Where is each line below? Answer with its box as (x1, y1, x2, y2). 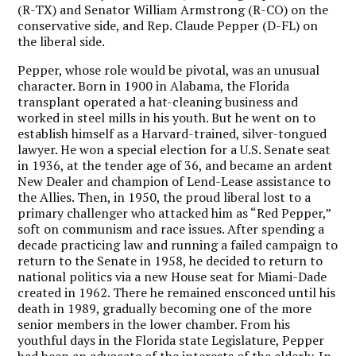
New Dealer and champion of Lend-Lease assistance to (17, 172, 331, 190)
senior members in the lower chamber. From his (17, 315, 291, 333)
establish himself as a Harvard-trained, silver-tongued (17, 124, 327, 142)
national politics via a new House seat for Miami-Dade (17, 267, 327, 285)
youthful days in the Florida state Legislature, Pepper (17, 331, 325, 349)
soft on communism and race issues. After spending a (17, 219, 325, 238)
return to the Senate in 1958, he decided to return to (17, 251, 323, 269)
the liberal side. (17, 32, 106, 50)
